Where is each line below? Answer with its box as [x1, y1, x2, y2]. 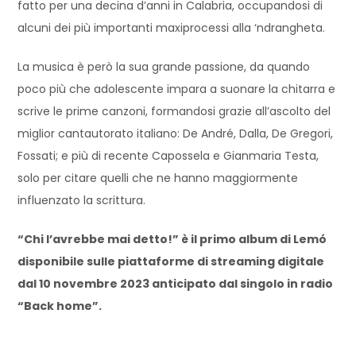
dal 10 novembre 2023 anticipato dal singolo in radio [17, 275, 334, 292]
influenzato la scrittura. [17, 192, 146, 208]
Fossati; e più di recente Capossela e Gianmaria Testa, [17, 147, 319, 164]
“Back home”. [17, 297, 103, 314]
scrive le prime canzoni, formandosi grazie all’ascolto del [17, 103, 331, 119]
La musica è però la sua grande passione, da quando [17, 58, 311, 75]
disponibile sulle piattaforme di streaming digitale [17, 253, 325, 269]
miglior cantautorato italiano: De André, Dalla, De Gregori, [17, 125, 334, 141]
